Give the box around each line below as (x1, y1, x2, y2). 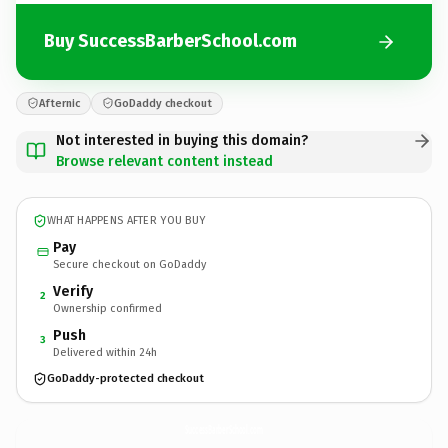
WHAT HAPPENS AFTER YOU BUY (47, 214, 206, 227)
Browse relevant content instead (56, 152, 273, 170)
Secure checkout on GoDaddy (53, 257, 206, 271)
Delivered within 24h (53, 345, 157, 359)
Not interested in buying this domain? (56, 131, 308, 149)
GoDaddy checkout (114, 96, 212, 110)
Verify (53, 282, 93, 300)
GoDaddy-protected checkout (47, 372, 204, 385)
